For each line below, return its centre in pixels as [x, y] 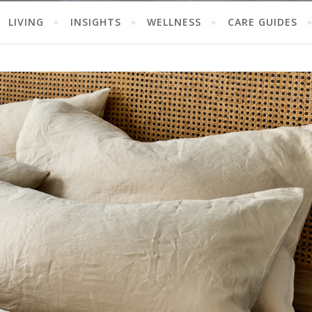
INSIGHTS [95, 22]
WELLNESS [174, 22]
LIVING [26, 22]
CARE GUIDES [263, 22]
